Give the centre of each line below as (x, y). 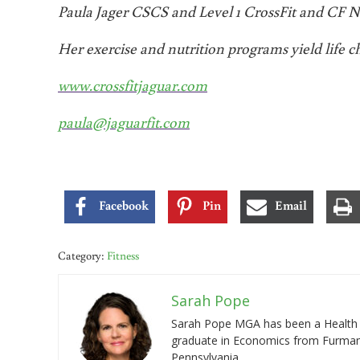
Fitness (123, 256)
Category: (82, 256)
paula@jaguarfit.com (124, 122)
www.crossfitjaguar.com (133, 85)
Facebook (124, 205)
